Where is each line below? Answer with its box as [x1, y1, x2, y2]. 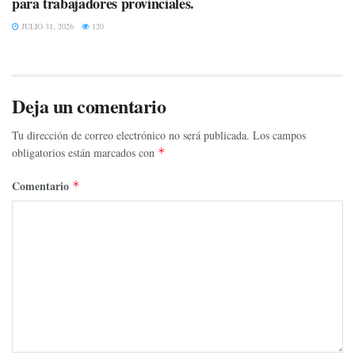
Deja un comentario [12, 92, 166, 120]
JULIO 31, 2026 [19, 21, 74, 32]
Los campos [253, 128, 306, 143]
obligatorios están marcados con [12, 145, 158, 161]
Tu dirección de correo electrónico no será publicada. [12, 128, 250, 143]
